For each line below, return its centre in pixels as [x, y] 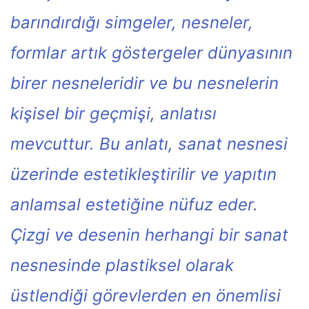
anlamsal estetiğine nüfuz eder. [134, 205]
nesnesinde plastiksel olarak [122, 265]
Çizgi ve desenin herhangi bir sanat [149, 235]
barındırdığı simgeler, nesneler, [132, 22]
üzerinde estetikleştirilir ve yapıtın [143, 174]
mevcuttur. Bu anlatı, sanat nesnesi [149, 144]
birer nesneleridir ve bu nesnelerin [144, 83]
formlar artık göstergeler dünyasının [151, 53]
